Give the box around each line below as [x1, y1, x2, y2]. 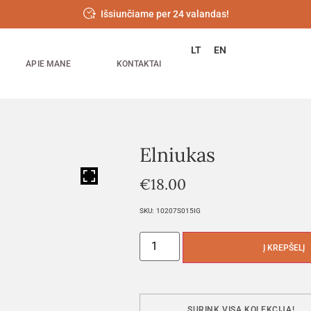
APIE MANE [26, 58, 71, 69]
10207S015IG [156, 207, 201, 215]
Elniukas [140, 142, 216, 167]
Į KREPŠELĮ [263, 242, 305, 253]
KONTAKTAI [116, 58, 162, 69]
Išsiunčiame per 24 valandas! [101, 8, 230, 19]
